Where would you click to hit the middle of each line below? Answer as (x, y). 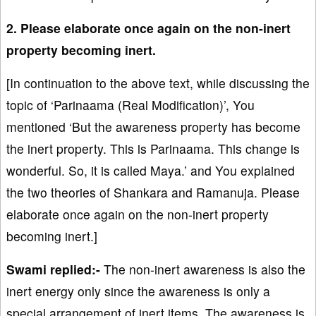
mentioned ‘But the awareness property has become (153, 126)
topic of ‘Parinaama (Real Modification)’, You (130, 104)
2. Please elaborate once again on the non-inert (148, 28)
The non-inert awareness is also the (203, 269)
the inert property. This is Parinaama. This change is (153, 148)
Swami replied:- (53, 269)
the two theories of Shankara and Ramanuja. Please (153, 192)
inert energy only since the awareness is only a (138, 291)
